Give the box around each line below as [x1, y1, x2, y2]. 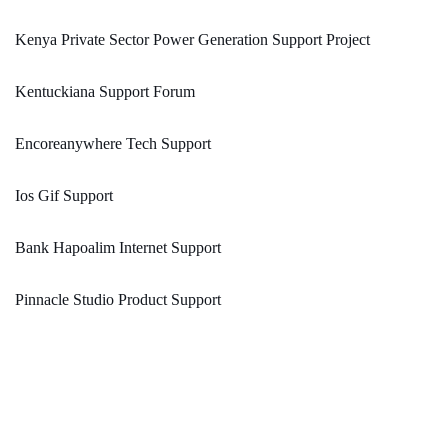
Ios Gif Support [15, 187, 113, 205]
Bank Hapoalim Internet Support [15, 239, 221, 257]
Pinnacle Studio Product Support [15, 291, 221, 309]
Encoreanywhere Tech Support [15, 135, 211, 153]
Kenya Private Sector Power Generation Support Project [15, 31, 370, 49]
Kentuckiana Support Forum [15, 83, 195, 101]
